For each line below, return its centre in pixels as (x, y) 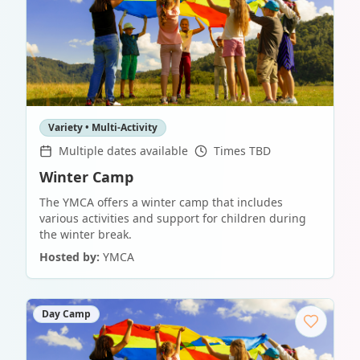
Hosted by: (70, 257)
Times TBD (242, 151)
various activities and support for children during (173, 219)
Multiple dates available (123, 151)
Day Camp (66, 314)
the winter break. (86, 235)
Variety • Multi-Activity (103, 128)
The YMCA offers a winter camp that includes (161, 202)
